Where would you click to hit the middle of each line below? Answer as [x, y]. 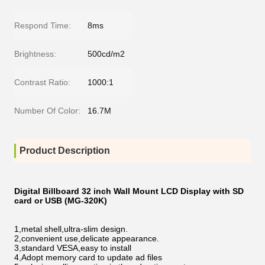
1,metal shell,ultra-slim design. [71, 229]
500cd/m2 [106, 54]
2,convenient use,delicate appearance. [87, 238]
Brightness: [35, 54]
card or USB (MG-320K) [61, 201]
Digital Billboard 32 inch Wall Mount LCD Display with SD [129, 191]
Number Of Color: [47, 111]
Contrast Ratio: [42, 82]
